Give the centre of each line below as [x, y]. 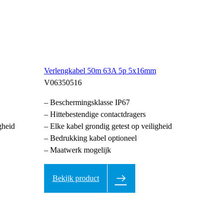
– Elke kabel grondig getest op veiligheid [108, 126]
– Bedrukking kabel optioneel [90, 138]
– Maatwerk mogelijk [77, 150]
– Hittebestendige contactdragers [95, 114]
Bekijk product [76, 178]
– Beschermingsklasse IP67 [87, 102]
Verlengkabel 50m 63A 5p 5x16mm [100, 70]
